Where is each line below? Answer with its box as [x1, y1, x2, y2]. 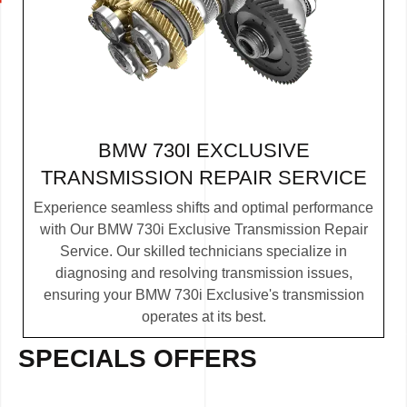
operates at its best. [141, 309, 266, 325]
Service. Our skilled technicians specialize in [60, 243, 347, 260]
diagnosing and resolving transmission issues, [55, 265, 352, 282]
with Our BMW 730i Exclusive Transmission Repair [39, 222, 368, 238]
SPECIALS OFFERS [18, 344, 257, 373]
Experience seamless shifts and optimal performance [34, 200, 373, 216]
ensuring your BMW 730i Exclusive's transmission [43, 287, 364, 303]
